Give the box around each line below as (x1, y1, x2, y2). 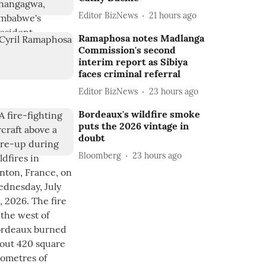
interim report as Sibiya (78, 56, 188, 68)
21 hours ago (149, 9, 197, 21)
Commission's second (78, 44, 176, 56)
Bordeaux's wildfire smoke (78, 108, 201, 120)
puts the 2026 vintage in (78, 120, 189, 132)
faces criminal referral (78, 68, 181, 80)
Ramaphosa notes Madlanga (78, 32, 205, 44)
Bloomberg (78, 150, 122, 161)
